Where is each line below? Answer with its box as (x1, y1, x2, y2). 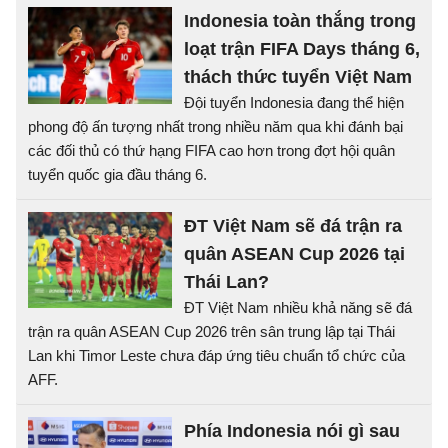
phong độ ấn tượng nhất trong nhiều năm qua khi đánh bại (28, 118, 403, 135)
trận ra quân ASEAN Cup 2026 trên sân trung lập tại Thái (28, 323, 395, 340)
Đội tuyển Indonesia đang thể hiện (184, 94, 404, 111)
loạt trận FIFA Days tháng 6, (184, 39, 420, 59)
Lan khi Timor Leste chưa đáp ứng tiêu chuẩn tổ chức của (28, 347, 405, 364)
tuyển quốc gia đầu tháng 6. (28, 166, 207, 183)
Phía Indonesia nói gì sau (184, 421, 400, 441)
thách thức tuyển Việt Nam (184, 67, 412, 87)
